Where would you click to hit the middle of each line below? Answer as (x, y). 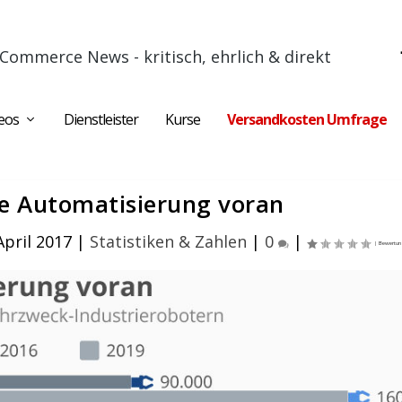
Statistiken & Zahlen (168, 241)
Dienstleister (101, 119)
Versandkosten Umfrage (307, 119)
